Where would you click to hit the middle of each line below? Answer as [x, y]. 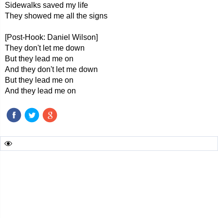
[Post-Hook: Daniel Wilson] [51, 37]
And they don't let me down [51, 69]
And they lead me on [40, 91]
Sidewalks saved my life [46, 5]
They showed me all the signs [56, 16]
